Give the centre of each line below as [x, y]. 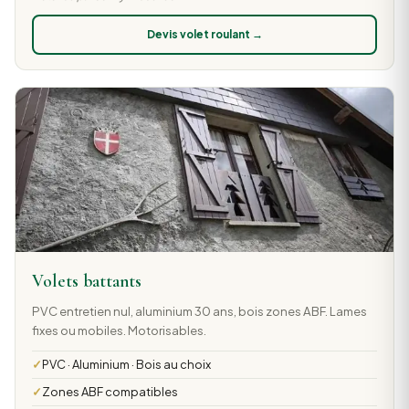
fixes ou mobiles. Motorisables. [119, 330]
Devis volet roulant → [204, 35]
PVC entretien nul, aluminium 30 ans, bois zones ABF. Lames [199, 310]
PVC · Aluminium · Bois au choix [126, 364]
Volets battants [86, 282]
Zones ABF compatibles [110, 391]
